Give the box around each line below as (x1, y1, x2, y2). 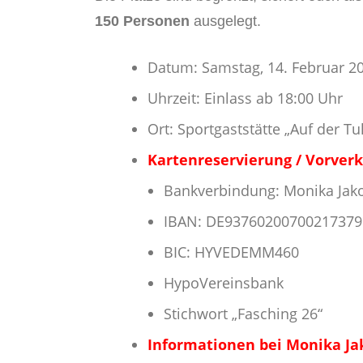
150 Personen (95, 13, 190, 29)
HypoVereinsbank (164, 273, 288, 293)
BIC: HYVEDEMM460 (164, 242, 299, 262)
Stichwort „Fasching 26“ (164, 304, 322, 323)
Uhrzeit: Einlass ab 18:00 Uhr (147, 88, 343, 108)
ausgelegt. (190, 13, 261, 29)
